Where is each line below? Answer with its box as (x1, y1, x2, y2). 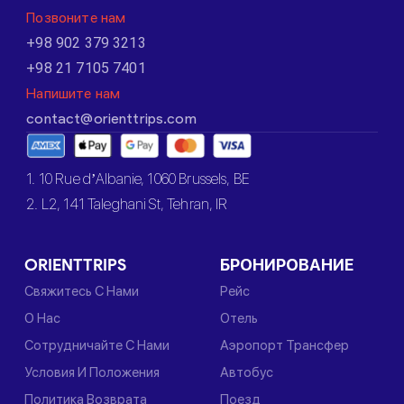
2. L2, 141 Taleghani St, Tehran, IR (26, 196, 228, 214)
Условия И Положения (24, 364, 161, 381)
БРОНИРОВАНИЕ (219, 255, 353, 276)
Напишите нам (26, 85, 121, 103)
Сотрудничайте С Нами (24, 337, 170, 354)
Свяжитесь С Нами (24, 283, 140, 300)
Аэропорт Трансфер (219, 337, 349, 354)
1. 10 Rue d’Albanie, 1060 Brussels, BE (26, 170, 251, 188)
